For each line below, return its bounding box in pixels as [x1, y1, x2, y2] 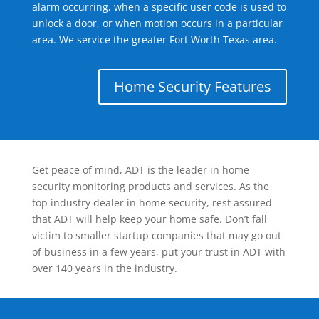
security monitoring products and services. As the [31, 179, 269, 194]
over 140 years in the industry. [31, 261, 177, 276]
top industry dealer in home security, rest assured [31, 196, 272, 210]
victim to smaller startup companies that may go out [31, 229, 281, 243]
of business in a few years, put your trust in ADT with [31, 245, 286, 259]
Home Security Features [114, 77, 272, 97]
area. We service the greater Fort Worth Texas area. [31, 33, 277, 47]
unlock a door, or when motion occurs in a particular [31, 16, 283, 31]
